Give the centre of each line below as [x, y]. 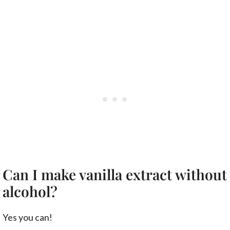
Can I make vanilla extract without [115, 175]
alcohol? [30, 191]
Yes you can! [27, 217]
